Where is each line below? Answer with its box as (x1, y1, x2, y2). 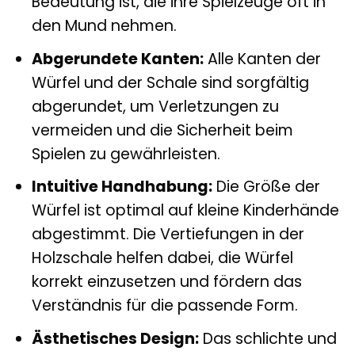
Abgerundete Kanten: (31, 48, 204, 70)
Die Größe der (212, 176, 320, 198)
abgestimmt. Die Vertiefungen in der (31, 223, 304, 246)
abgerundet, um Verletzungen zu (31, 95, 279, 117)
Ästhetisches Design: (31, 327, 199, 349)
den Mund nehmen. (31, 15, 177, 37)
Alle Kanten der (203, 48, 321, 70)
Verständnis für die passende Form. (31, 295, 298, 317)
